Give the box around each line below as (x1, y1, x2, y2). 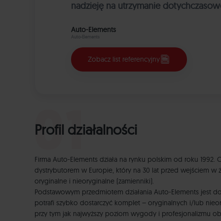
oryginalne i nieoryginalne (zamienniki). (35, 177, 154, 186)
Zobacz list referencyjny (88, 55, 160, 64)
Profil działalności (35, 121, 137, 139)
